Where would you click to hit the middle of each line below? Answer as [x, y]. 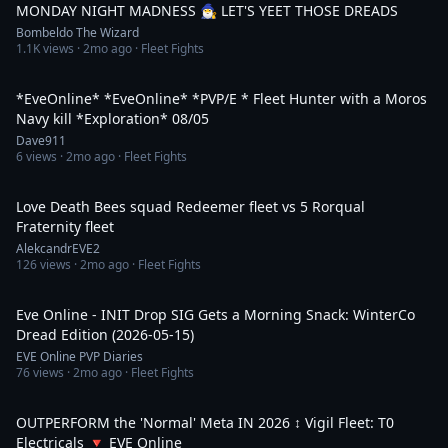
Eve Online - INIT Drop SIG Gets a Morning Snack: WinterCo [215, 314]
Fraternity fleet [65, 226]
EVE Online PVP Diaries [79, 356]
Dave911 [41, 140]
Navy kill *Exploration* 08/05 [112, 118]
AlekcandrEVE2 [58, 248]
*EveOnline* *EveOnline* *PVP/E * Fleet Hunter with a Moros [221, 98]
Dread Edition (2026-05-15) [105, 334]
